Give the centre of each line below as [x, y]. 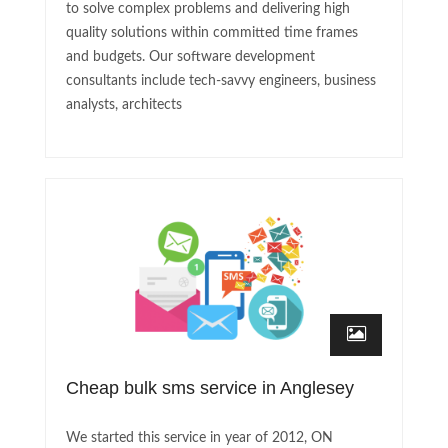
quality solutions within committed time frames [212, 32]
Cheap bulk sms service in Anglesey [210, 388]
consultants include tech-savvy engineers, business [221, 80]
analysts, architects [124, 104]
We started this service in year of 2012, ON [199, 438]
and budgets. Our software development [190, 56]
